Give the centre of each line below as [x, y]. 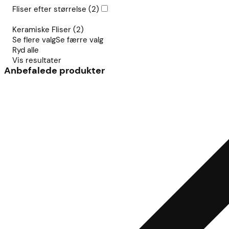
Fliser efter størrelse [49, 9]
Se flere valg [34, 40]
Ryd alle [26, 50]
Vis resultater [37, 61]
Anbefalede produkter [54, 71]
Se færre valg [79, 40]
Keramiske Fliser [42, 30]
